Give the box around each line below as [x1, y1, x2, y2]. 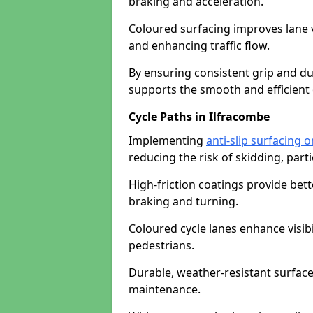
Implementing [129, 133, 206, 148]
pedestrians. [129, 238, 194, 253]
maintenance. [129, 282, 201, 297]
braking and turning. [129, 194, 238, 209]
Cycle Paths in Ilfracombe [129, 109, 270, 124]
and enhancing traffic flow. [129, 38, 270, 53]
